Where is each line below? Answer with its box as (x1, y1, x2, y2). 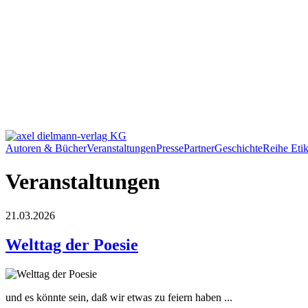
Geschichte (214, 142, 263, 154)
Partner (184, 142, 214, 154)
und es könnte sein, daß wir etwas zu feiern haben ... (5, 291, 232, 303)
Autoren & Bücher (5, 142, 87, 154)
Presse (156, 142, 184, 154)
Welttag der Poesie (5, 235, 138, 254)
